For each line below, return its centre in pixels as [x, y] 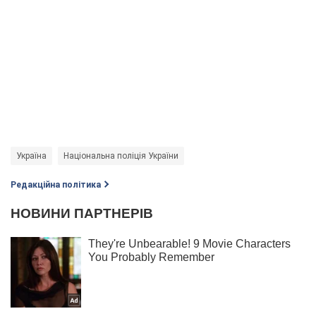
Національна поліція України [121, 156]
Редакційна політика [56, 184]
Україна [31, 156]
